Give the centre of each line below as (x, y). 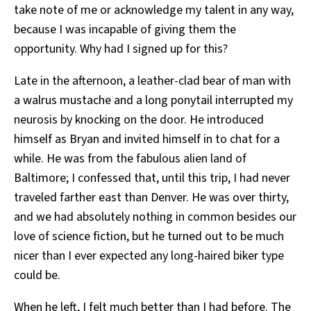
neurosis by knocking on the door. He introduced (139, 120)
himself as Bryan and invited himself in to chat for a (147, 140)
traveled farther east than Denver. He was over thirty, (151, 198)
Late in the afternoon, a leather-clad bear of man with (152, 81)
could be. (37, 276)
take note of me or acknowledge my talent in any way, (154, 10)
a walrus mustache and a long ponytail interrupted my (153, 101)
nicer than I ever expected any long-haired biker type (149, 256)
